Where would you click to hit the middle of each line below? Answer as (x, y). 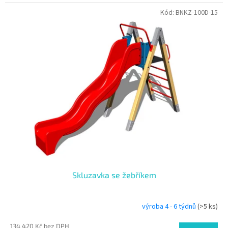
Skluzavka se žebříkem (114, 175)
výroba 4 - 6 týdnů (170, 207)
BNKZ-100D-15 (197, 13)
